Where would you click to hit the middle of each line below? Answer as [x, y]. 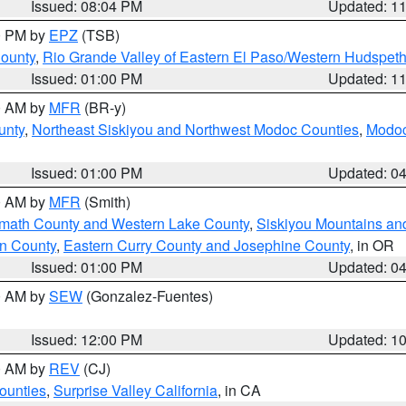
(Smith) [106, 202]
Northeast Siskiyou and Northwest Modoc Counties [195, 129]
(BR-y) [103, 107]
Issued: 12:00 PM [87, 339]
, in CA [239, 390]
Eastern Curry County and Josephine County [207, 245]
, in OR [372, 245]
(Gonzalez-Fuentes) [148, 296]
